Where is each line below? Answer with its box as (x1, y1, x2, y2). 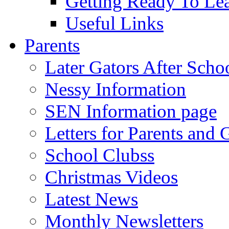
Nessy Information (45, 78, 186, 100)
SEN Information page (45, 100, 217, 122)
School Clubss (45, 144, 154, 166)
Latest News (45, 188, 138, 210)
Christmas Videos (45, 166, 178, 188)
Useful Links (65, 12, 164, 34)
